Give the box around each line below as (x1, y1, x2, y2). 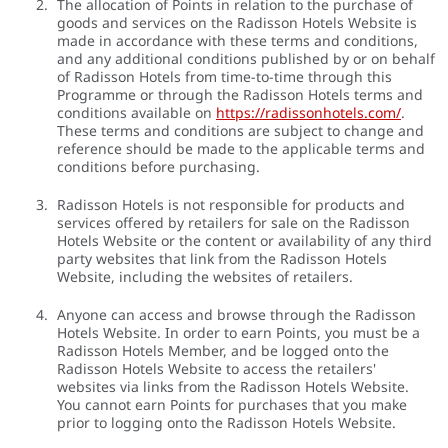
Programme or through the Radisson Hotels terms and (57, 85, 423, 105)
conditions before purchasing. (57, 157, 260, 177)
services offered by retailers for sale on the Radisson (57, 213, 410, 233)
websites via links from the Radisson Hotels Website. (57, 377, 409, 397)
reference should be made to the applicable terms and (57, 139, 425, 159)
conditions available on (57, 103, 216, 123)
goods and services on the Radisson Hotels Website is (57, 13, 417, 33)
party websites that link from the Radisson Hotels (57, 249, 387, 269)
